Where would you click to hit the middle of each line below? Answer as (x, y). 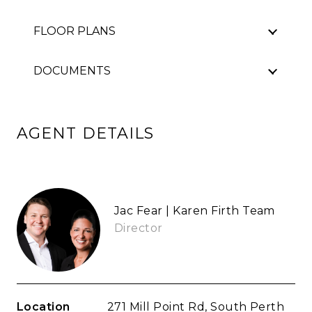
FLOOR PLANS (75, 31)
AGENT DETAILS (86, 134)
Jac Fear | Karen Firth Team (195, 211)
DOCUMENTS (72, 71)
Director (139, 228)
